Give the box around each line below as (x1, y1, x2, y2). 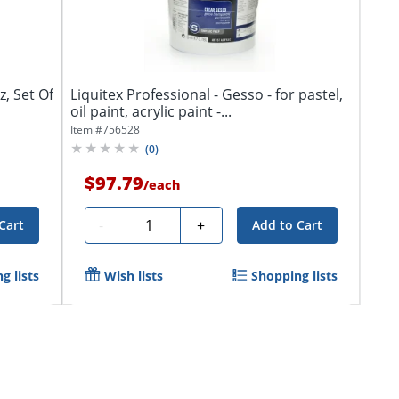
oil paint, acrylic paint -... (69, 101, 232, 121)
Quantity (124, 212, 183, 232)
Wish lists (103, 266, 163, 284)
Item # (69, 121, 102, 137)
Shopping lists (250, 266, 338, 284)
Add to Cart (251, 216, 322, 233)
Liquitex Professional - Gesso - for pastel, (69, 84, 343, 104)
